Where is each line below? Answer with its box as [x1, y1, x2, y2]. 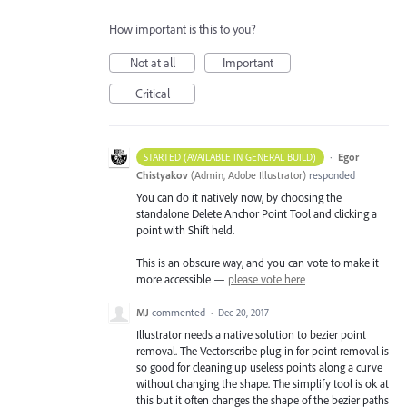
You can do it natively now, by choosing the [136, 190, 342, 204]
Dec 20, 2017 [218, 306, 269, 320]
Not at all [129, 55, 175, 71]
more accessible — [136, 272, 228, 287]
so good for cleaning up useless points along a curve [136, 360, 382, 375]
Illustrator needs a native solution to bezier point [136, 327, 366, 342]
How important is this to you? [109, 21, 256, 37]
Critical [134, 85, 170, 102]
